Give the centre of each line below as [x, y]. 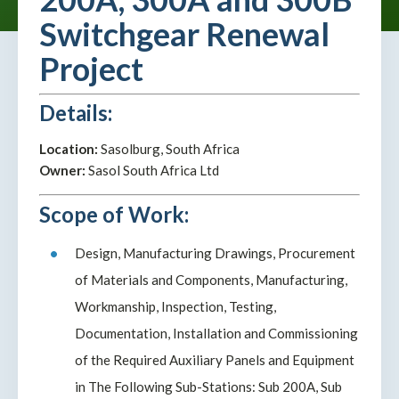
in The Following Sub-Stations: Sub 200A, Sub [208, 386]
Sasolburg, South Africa [169, 149]
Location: [69, 149]
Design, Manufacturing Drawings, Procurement [215, 252]
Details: [76, 113]
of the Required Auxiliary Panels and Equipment [215, 359]
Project [91, 69]
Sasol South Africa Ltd [152, 170]
